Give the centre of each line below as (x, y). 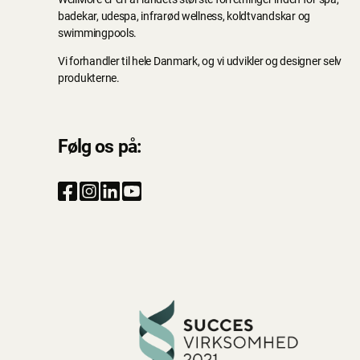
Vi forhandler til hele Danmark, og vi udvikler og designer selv (200, 62)
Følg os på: (99, 147)
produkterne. (89, 79)
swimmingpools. (98, 33)
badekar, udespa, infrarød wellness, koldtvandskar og (184, 16)
